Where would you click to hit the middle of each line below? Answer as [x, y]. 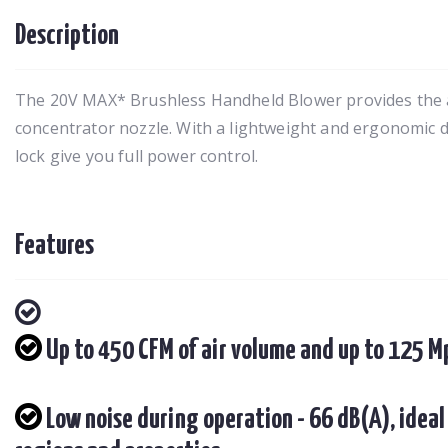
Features [54, 245]
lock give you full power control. [137, 155]
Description [67, 35]
